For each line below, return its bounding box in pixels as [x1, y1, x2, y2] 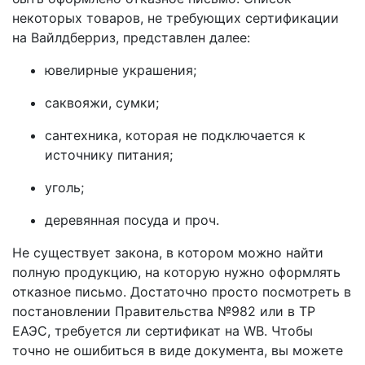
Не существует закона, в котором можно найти [12, 244, 323, 261]
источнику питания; [45, 147, 173, 163]
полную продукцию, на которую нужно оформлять [12, 264, 341, 280]
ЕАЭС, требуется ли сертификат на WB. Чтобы [12, 323, 313, 339]
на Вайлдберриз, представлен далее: [12, 29, 250, 46]
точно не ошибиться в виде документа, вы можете [12, 342, 343, 358]
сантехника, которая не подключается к [45, 127, 306, 143]
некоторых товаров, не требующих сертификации [12, 10, 339, 26]
